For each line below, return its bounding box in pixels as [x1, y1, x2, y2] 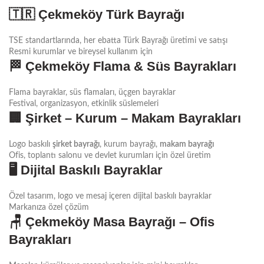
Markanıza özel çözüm [9, 203, 89, 212]
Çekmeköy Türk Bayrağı [38, 6, 184, 22]
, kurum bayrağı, [100, 140, 160, 148]
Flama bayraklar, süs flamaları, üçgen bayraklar [9, 88, 176, 97]
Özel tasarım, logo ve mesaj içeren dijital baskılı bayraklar [9, 192, 212, 200]
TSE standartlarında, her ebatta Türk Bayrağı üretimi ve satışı [9, 36, 227, 45]
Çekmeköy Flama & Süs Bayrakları [25, 58, 236, 74]
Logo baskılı [9, 140, 52, 148]
